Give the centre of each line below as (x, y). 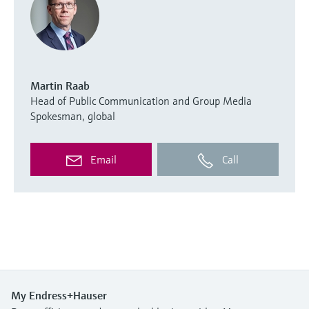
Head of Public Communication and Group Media (141, 100)
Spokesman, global (73, 116)
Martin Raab (60, 85)
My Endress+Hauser (59, 295)
